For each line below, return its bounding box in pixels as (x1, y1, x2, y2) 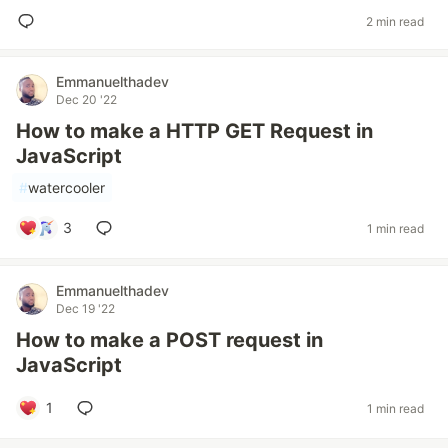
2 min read (366, 13, 424, 29)
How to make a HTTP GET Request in (16, 119, 373, 143)
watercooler (28, 179, 105, 196)
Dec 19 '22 (56, 301, 115, 316)
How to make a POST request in (16, 328, 323, 352)
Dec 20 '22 (56, 92, 117, 107)
